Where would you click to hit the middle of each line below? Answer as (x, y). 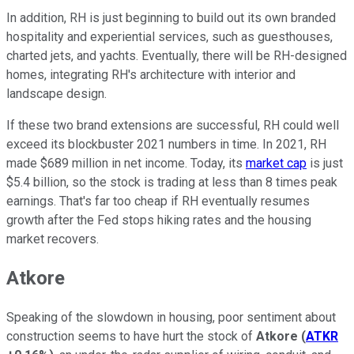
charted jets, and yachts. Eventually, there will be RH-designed (177, 55)
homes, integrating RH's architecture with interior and (151, 74)
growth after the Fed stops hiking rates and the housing (159, 220)
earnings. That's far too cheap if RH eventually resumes (158, 201)
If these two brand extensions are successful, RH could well (173, 125)
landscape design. (56, 93)
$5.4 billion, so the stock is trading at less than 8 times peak (172, 182)
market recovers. (53, 239)
